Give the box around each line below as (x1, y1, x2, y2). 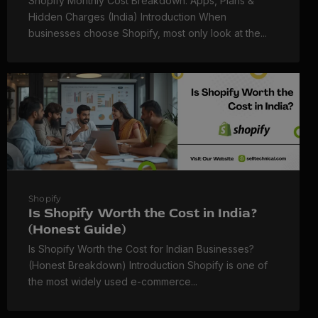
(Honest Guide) (28, 220, 126, 238)
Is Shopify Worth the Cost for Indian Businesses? (28, 242, 254, 255)
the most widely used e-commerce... (28, 275, 197, 287)
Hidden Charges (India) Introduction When (28, 10, 226, 23)
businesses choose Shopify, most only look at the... (28, 26, 267, 39)
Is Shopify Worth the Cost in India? (28, 204, 258, 221)
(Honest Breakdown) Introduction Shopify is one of (28, 258, 268, 271)
